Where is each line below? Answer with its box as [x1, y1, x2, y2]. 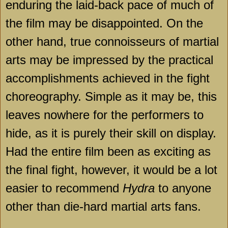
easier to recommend [6, 181, 123, 195]
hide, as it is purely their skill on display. [6, 126, 216, 140]
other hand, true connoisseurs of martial [6, 35, 219, 49]
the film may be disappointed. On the [6, 16, 203, 31]
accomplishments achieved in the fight [6, 71, 210, 85]
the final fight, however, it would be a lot [6, 163, 217, 177]
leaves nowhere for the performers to [6, 108, 204, 122]
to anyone [155, 181, 211, 195]
